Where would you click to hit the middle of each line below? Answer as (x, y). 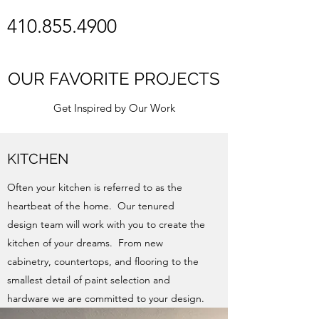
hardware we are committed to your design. (106, 298)
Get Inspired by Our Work (114, 108)
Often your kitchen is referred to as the (95, 187)
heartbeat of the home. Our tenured (91, 206)
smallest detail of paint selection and (89, 280)
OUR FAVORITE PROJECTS (114, 79)
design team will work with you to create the (106, 224)
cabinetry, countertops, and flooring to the (103, 261)
